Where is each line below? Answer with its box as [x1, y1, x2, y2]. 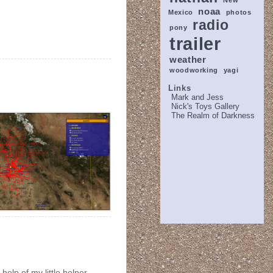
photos [225, 9, 252, 16]
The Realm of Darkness [171, 111, 255, 120]
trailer [169, 34, 221, 54]
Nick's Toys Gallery [171, 102, 239, 111]
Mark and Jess [171, 93, 224, 102]
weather [169, 54, 207, 65]
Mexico [168, 9, 193, 16]
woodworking [169, 66, 219, 74]
